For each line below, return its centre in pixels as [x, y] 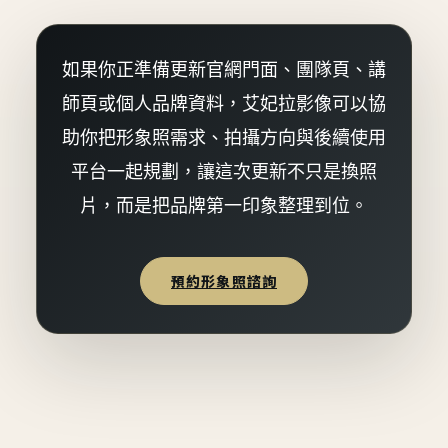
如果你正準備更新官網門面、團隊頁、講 [224, 70]
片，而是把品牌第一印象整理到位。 [224, 206]
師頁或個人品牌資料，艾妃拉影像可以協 [224, 104]
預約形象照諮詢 [224, 281]
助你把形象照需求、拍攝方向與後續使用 [224, 138]
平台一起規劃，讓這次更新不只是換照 [224, 172]
